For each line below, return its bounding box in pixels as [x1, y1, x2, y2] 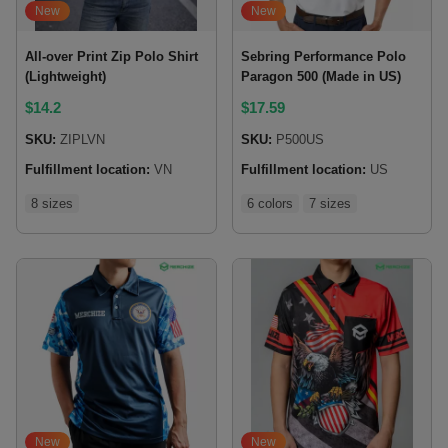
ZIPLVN [56, 132, 105, 147]
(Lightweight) [25, 69, 106, 84]
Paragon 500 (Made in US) [240, 69, 401, 84]
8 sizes [31, 196, 73, 211]
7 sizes [308, 196, 351, 211]
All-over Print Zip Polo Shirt [25, 49, 198, 64]
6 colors [246, 196, 293, 211]
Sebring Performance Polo [240, 49, 406, 64]
